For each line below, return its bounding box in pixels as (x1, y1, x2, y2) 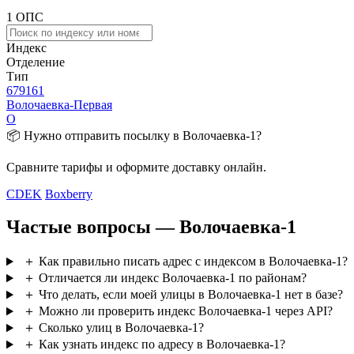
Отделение (6, 55, 65, 69)
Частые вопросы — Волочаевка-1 (6, 217, 296, 238)
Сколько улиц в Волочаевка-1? (38, 321, 204, 335)
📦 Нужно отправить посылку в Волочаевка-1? (6, 128, 262, 142)
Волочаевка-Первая (6, 97, 112, 111)
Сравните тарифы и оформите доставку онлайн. (6, 160, 266, 174)
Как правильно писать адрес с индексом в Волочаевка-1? (38, 254, 348, 269)
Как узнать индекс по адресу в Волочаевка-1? (38, 337, 285, 352)
